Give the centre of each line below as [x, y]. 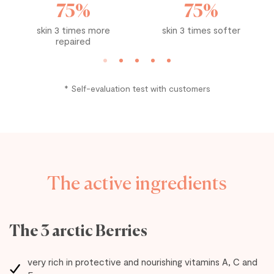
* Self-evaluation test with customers [137, 88]
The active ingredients [137, 181]
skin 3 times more [73, 30]
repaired [73, 41]
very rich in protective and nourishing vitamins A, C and [143, 262]
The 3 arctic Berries [78, 232]
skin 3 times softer [201, 30]
